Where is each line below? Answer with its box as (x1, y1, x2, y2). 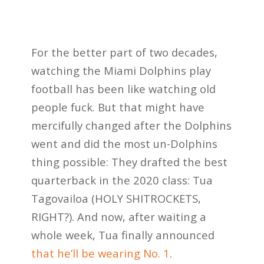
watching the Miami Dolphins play (31, 62, 211, 78)
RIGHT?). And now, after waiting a (31, 209, 206, 224)
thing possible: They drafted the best (31, 154, 227, 169)
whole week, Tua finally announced (31, 227, 214, 242)
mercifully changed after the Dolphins (31, 117, 232, 133)
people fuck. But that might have (31, 99, 204, 114)
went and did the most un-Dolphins (31, 136, 217, 151)
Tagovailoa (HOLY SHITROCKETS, (31, 190, 201, 206)
